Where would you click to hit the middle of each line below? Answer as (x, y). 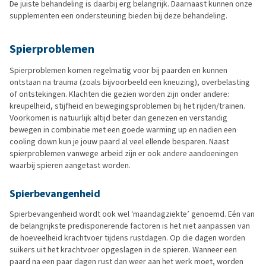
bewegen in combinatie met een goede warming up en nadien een (123, 129)
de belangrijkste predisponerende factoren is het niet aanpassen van (130, 226)
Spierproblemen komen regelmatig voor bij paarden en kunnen (118, 70)
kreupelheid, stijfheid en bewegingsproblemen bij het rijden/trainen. (127, 106)
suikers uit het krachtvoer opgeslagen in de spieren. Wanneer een (123, 249)
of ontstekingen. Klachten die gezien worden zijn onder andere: (119, 94)
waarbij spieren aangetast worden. (70, 165)
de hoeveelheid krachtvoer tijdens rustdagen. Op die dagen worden (127, 237)
